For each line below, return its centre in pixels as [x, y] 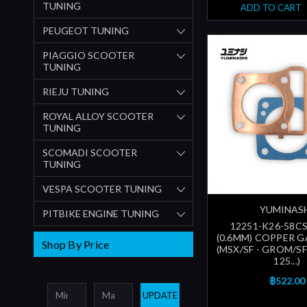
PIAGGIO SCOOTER [88, 55]
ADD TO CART [271, 8]
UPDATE [160, 295]
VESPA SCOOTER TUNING [102, 188]
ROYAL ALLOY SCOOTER [98, 116]
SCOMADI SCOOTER [90, 152]
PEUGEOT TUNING [86, 30]
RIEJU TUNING [76, 91]
